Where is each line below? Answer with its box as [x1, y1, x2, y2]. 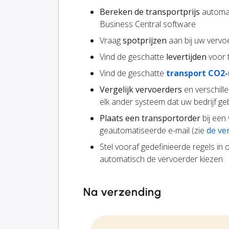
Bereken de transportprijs [100, 6, 200, 18]
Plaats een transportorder [100, 112, 200, 124]
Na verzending [83, 185, 162, 199]
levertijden [166, 51, 207, 63]
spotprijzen [123, 35, 167, 47]
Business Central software [100, 18, 196, 30]
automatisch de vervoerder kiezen [100, 153, 223, 165]
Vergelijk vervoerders [100, 84, 182, 96]
